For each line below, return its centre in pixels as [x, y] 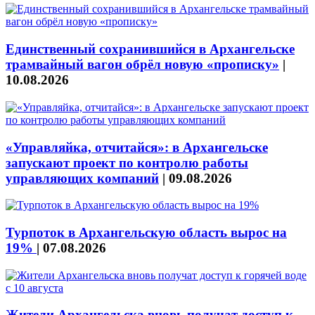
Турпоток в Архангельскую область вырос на [146, 232]
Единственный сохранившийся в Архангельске [150, 49]
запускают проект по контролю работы [127, 162]
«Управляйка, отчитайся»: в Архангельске [137, 147]
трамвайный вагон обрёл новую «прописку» [142, 65]
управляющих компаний [82, 178]
